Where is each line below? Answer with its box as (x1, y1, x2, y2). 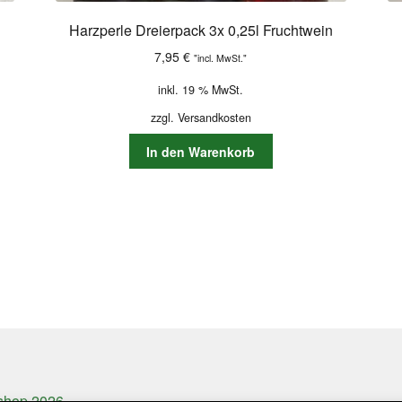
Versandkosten (177, 109, 251, 126)
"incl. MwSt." (194, 50, 248, 65)
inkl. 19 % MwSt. (158, 81, 244, 98)
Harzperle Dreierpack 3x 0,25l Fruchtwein (68, 20, 333, 41)
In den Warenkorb (146, 142, 256, 161)
